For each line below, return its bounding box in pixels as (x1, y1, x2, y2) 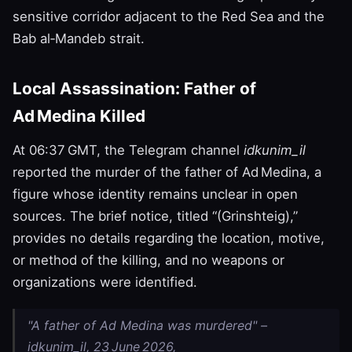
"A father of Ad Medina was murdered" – (27, 317, 267, 333)
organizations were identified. (13, 273, 197, 290)
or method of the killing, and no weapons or (13, 251, 284, 268)
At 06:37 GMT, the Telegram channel (13, 141, 244, 158)
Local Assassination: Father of (13, 78, 256, 98)
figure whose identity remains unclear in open (13, 185, 298, 202)
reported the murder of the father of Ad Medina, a (13, 163, 321, 180)
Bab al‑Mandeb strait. (13, 30, 145, 46)
